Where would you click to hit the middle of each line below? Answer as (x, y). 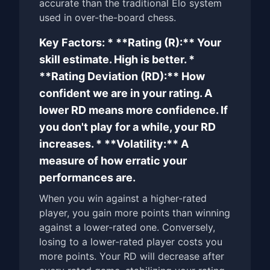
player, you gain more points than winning (135, 213)
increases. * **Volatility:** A (114, 144)
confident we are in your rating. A (126, 93)
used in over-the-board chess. (108, 17)
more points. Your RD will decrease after (132, 256)
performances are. (87, 177)
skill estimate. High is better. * (117, 59)
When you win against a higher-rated (123, 198)
